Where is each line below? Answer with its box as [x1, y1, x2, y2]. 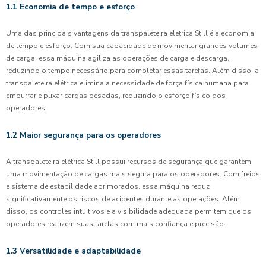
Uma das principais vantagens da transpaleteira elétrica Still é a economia [6, 28, 254, 38]
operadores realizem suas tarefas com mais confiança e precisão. [6, 219, 226, 229]
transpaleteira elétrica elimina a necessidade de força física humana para [6, 78, 249, 88]
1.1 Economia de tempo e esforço [6, 1, 135, 12]
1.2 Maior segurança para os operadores [6, 129, 161, 141]
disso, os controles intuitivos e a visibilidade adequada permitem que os [6, 207, 251, 216]
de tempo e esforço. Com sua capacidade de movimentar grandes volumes [6, 41, 258, 50]
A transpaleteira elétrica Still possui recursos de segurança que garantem [6, 157, 251, 166]
